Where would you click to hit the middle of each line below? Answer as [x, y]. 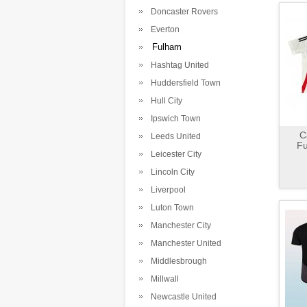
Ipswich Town [174, 119]
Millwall [163, 279]
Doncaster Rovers [182, 12]
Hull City [164, 101]
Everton [163, 29]
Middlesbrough [177, 261]
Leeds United [174, 136]
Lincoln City [171, 172]
